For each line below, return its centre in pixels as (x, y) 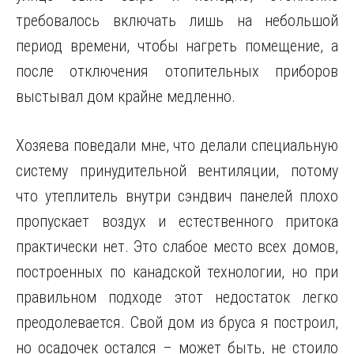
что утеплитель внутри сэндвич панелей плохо (177, 196)
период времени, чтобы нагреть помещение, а (177, 46)
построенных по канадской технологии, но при (177, 272)
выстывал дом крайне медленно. (126, 96)
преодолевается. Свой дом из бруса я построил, (177, 322)
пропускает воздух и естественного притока (177, 221)
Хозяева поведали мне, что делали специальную (177, 145)
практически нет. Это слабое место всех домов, (177, 247)
